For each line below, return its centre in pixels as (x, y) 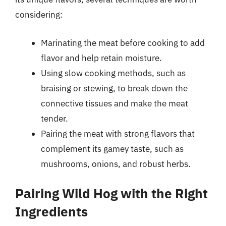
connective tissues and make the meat (115, 103)
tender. (54, 118)
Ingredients (51, 211)
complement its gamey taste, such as (112, 149)
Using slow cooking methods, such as (113, 73)
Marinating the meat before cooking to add (123, 43)
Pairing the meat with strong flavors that (118, 133)
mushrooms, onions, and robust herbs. (116, 164)
